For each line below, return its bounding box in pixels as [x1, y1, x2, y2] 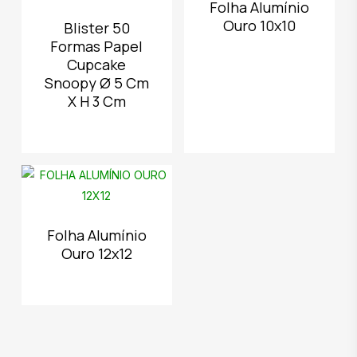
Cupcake [67, 55, 127, 74]
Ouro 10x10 [223, 16, 296, 35]
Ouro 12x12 [61, 244, 132, 263]
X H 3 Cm [67, 92, 126, 111]
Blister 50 [63, 18, 130, 37]
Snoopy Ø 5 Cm [44, 73, 149, 92]
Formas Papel [50, 37, 143, 56]
